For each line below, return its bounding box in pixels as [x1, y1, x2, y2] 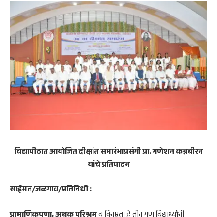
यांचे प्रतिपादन [87, 158, 130, 172]
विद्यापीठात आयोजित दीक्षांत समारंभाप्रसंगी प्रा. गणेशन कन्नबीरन [14, 145, 203, 159]
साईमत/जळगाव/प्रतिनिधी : [10, 184, 94, 197]
